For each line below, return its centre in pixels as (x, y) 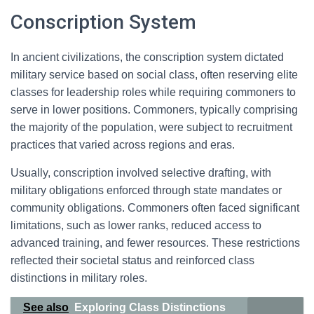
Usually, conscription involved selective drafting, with (141, 173)
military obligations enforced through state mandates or (146, 190)
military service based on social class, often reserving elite (154, 75)
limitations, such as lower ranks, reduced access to (136, 225)
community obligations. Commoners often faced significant (155, 208)
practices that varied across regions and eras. (123, 145)
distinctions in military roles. (79, 278)
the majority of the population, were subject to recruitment (151, 127)
